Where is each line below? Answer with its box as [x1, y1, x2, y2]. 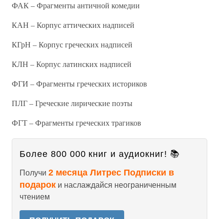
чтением [20, 193, 50, 201]
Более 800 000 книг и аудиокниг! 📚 [20, 149, 180, 159]
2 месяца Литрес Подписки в [48, 168, 174, 177]
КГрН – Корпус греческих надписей [12, 39, 132, 49]
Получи [20, 169, 48, 177]
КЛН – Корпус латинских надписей [12, 59, 131, 69]
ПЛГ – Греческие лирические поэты [12, 98, 132, 108]
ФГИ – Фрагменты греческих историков [12, 78, 147, 88]
